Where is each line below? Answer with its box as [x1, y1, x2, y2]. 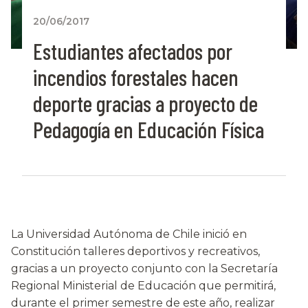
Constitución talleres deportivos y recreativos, [11, 245, 260, 258]
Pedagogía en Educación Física [33, 116, 264, 143]
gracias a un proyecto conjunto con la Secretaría [11, 262, 278, 276]
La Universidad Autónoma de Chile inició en [11, 228, 247, 241]
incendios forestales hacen [33, 64, 239, 91]
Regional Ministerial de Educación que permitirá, [11, 279, 276, 293]
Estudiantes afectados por [33, 38, 232, 65]
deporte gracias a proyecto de [33, 90, 258, 117]
